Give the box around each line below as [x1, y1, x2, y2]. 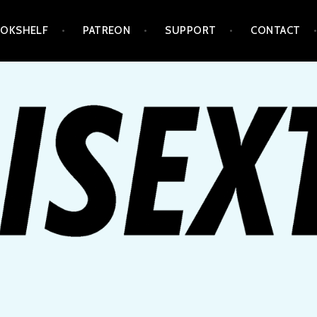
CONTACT [250, 24, 301, 38]
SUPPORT [165, 24, 217, 38]
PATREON [83, 24, 131, 38]
